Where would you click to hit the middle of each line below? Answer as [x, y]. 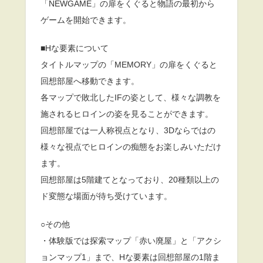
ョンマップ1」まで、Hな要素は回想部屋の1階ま [130, 257]
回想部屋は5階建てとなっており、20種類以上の [130, 179]
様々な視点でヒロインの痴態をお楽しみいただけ [131, 146]
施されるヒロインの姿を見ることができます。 [127, 114]
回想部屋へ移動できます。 [90, 81]
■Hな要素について [75, 48]
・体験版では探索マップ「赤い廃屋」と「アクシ [131, 240]
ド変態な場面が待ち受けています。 [106, 196]
